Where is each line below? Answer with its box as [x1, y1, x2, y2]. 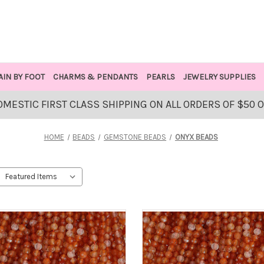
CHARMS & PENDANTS [52, 72, 138, 82]
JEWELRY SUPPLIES [183, 72, 256, 82]
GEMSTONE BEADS [104, 133, 167, 141]
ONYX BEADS [174, 133, 218, 141]
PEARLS [146, 72, 175, 82]
